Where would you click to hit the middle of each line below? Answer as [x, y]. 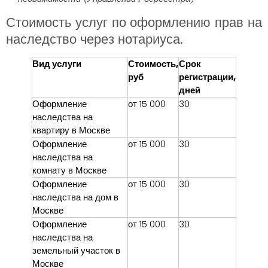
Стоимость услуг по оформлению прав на [134, 22]
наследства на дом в [75, 197]
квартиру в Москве [71, 130]
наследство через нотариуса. [95, 39]
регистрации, [207, 77]
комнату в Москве [69, 170]
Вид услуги [57, 63]
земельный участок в [76, 250]
